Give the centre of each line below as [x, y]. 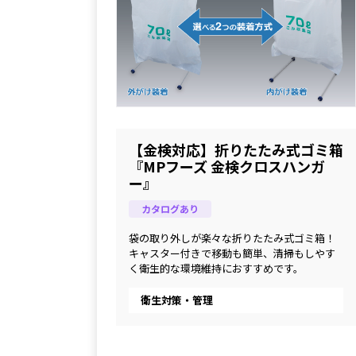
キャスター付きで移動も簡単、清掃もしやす [232, 253]
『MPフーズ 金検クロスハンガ [227, 166]
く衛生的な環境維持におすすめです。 [216, 268]
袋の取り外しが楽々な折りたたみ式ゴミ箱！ [232, 238]
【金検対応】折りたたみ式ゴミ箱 [236, 149]
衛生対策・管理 [177, 300]
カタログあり [170, 209]
